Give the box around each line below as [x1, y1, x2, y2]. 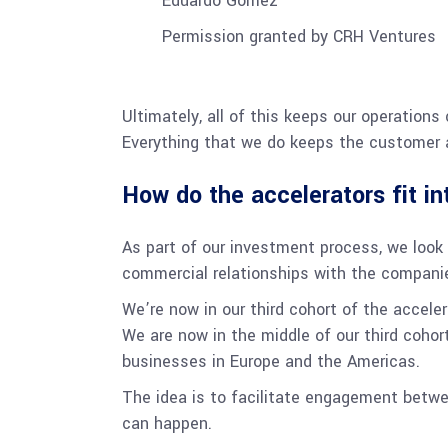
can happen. [122, 412, 212, 435]
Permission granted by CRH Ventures [162, 25, 436, 48]
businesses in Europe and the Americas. [122, 350, 420, 373]
